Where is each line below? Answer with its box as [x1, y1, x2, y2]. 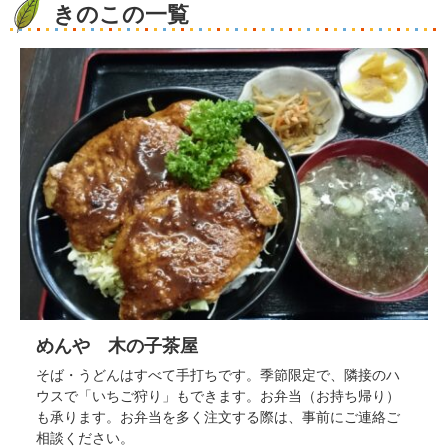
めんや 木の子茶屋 [36, 336, 198, 357]
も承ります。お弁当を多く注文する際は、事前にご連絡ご [36, 409, 400, 426]
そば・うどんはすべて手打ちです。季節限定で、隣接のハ [36, 367, 400, 384]
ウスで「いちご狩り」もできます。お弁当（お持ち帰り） [36, 388, 400, 405]
